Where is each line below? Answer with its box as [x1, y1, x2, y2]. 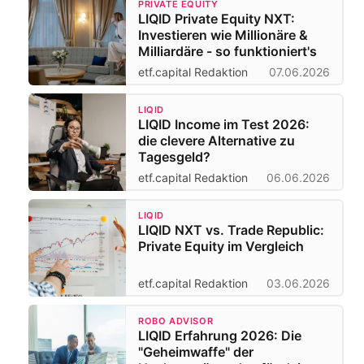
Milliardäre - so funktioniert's [138, 42, 317, 59]
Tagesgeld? [138, 148, 210, 165]
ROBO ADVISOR [138, 314, 214, 327]
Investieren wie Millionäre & [138, 26, 308, 43]
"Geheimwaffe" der [138, 343, 253, 360]
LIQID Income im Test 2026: [138, 115, 310, 132]
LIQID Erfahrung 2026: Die [138, 327, 301, 344]
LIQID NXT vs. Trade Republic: [138, 221, 324, 238]
